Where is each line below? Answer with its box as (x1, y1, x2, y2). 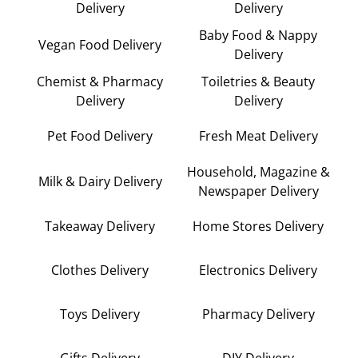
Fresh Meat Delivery (198, 127, 318, 145)
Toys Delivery (60, 305, 140, 324)
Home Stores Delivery (193, 217, 324, 236)
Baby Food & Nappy (199, 26, 317, 44)
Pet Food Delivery (47, 127, 153, 145)
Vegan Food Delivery (38, 35, 161, 54)
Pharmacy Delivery (201, 305, 315, 324)
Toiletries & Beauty (201, 72, 315, 90)
